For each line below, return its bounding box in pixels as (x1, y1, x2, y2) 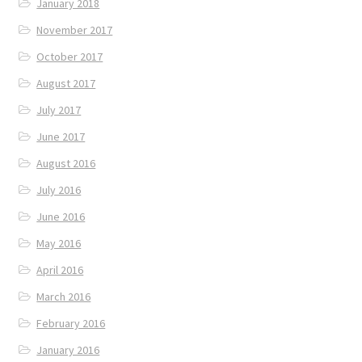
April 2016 (36, 262, 84, 277)
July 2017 (36, 102, 82, 117)
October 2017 (36, 48, 103, 64)
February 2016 (36, 315, 106, 330)
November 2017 (36, 22, 113, 37)
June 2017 (36, 128, 86, 144)
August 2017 (36, 75, 96, 90)
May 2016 (36, 235, 82, 250)
